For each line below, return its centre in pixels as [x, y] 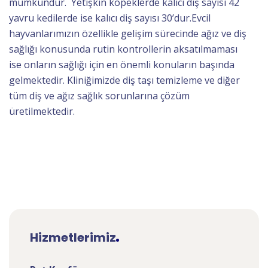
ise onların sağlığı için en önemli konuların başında [122, 65]
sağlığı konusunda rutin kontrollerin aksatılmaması [123, 49]
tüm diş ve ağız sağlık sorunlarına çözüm [99, 96]
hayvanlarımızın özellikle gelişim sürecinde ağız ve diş [128, 34]
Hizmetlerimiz [73, 238]
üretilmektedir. [42, 112]
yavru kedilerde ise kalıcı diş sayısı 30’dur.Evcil [110, 18]
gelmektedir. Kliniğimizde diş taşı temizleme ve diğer [124, 80]
